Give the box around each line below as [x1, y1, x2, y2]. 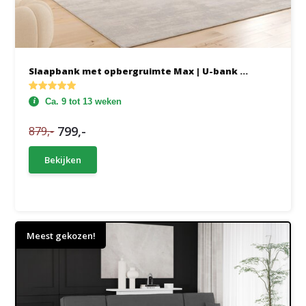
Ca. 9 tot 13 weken [45, 96, 122, 107]
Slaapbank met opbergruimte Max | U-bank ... [29, 65, 249, 77]
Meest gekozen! [27, 229, 96, 242]
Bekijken [44, 154, 82, 166]
